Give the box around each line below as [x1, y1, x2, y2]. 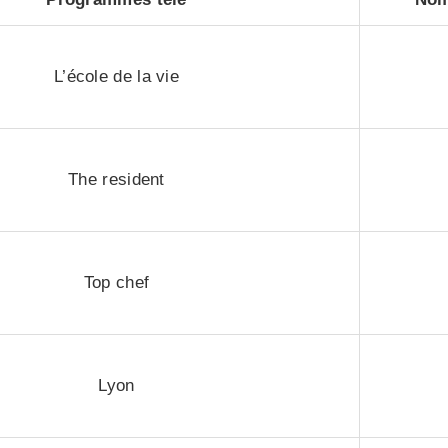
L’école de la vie [53, 67, 180, 86]
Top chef [83, 273, 150, 292]
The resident [68, 170, 165, 189]
